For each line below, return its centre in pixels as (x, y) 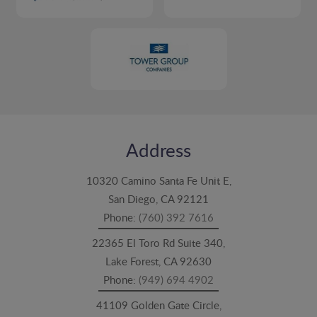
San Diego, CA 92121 (158, 198)
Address (158, 149)
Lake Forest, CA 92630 (158, 261)
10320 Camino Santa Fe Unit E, (158, 180)
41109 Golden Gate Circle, (158, 305)
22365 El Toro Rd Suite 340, (158, 242)
